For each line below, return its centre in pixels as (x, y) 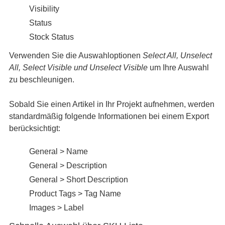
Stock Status (51, 37)
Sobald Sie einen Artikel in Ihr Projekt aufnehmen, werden (111, 104)
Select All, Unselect (177, 55)
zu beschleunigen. (41, 80)
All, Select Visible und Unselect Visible (78, 68)
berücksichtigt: (34, 128)
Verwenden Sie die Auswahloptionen (76, 55)
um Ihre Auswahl (178, 68)
